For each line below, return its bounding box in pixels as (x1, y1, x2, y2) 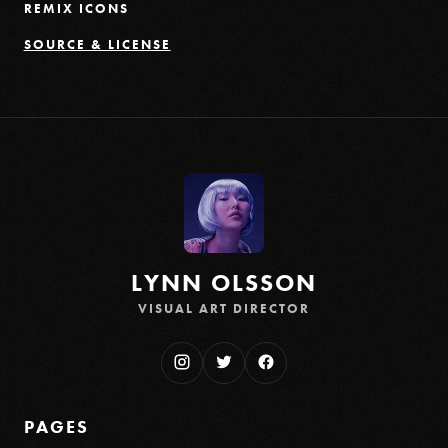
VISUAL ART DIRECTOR (138, 299, 310, 317)
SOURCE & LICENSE (23, 35, 171, 53)
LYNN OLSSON (131, 267, 317, 298)
